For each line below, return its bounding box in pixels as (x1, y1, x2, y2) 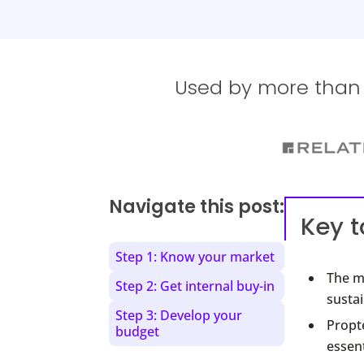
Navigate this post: (109, 193, 285, 219)
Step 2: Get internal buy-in (115, 276, 275, 295)
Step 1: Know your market (115, 247, 275, 266)
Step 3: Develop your (115, 305, 243, 324)
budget (115, 322, 160, 340)
